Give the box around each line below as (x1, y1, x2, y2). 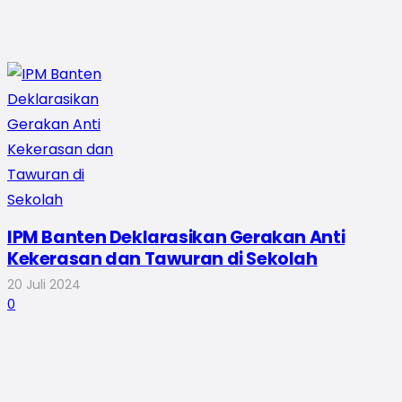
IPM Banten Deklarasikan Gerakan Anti (7, 225, 345, 250)
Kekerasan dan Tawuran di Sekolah (7, 247, 318, 272)
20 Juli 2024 (7, 275, 81, 293)
